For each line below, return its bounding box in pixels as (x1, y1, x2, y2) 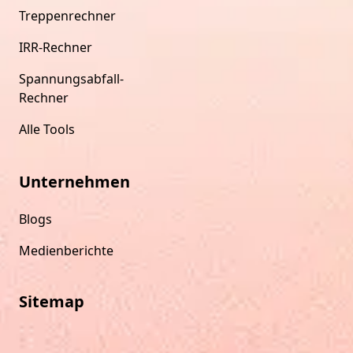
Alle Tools (19, 120, 75, 138)
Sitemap (19, 290, 84, 312)
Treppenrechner (19, 6, 116, 24)
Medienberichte (19, 241, 113, 259)
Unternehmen (19, 170, 130, 192)
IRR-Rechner (19, 38, 92, 56)
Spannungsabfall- (19, 69, 124, 87)
